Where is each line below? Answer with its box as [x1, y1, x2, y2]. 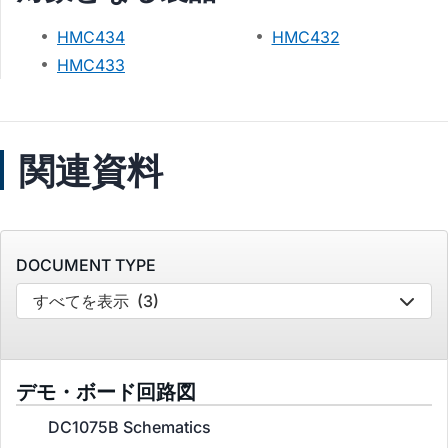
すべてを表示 [33, 291, 129, 311]
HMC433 [57, 55, 125, 75]
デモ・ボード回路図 [16, 380, 196, 404]
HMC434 [57, 27, 125, 47]
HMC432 [271, 27, 340, 47]
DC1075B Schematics [48, 417, 211, 437]
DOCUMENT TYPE [16, 255, 156, 275]
